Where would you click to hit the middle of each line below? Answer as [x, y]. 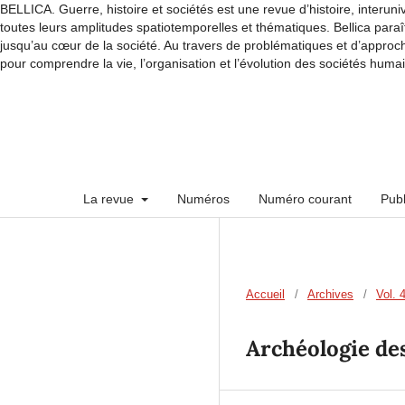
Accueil [265, 294]
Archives [330, 294]
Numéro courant [305, 198]
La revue [110, 198]
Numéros [203, 198]
